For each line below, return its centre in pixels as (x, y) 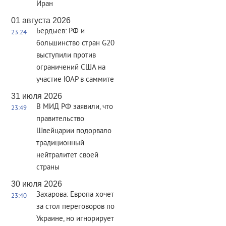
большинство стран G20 (75, 44)
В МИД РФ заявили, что (75, 107)
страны (48, 168)
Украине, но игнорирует (75, 219)
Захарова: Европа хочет (75, 195)
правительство (60, 119)
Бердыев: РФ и (61, 32)
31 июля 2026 (37, 96)
